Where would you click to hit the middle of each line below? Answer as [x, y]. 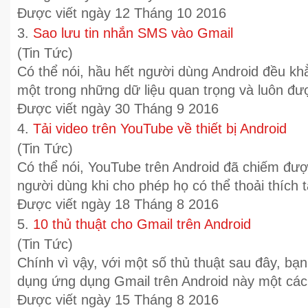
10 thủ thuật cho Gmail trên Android [142, 224]
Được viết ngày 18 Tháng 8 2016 [118, 204]
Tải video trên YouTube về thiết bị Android [160, 129]
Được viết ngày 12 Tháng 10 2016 [122, 13]
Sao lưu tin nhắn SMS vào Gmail [133, 33]
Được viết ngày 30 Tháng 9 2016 [118, 109]
